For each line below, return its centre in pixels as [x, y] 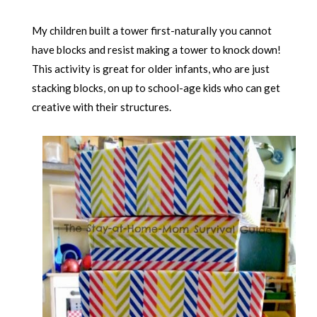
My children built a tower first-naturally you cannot [151, 30]
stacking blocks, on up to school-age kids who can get [156, 87]
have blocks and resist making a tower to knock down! [156, 49]
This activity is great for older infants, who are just [150, 68]
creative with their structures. [101, 106]
